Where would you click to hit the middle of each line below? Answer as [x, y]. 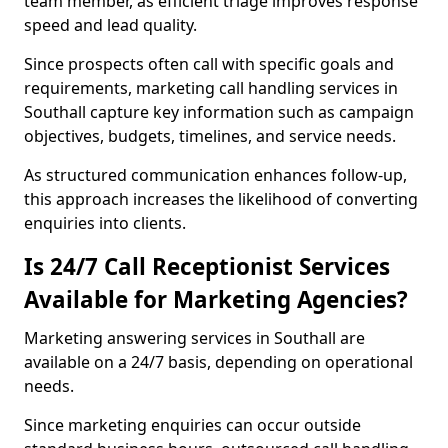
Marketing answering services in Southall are [194, 338]
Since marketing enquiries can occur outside [192, 425]
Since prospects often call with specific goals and [209, 64]
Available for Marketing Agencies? [216, 299]
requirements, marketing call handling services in [211, 88]
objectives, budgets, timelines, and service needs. [210, 136]
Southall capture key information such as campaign [219, 112]
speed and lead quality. [110, 25]
